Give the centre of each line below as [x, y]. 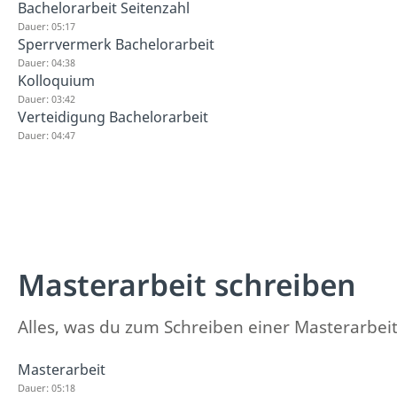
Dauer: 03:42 [47, 98]
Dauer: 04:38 [47, 62]
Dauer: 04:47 [47, 135]
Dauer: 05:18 [47, 388]
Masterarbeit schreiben [187, 284]
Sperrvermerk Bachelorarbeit [116, 44]
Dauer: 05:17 [47, 26]
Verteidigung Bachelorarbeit [113, 117]
